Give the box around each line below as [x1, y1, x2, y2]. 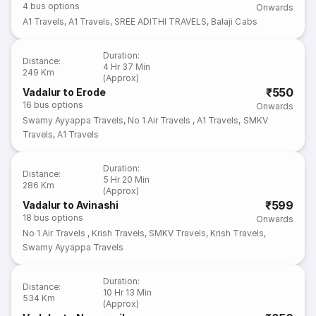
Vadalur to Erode [23, 86, 106, 98]
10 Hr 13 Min [103, 287, 152, 298]
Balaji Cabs [211, 16, 257, 27]
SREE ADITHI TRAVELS [114, 16, 207, 27]
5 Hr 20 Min [103, 174, 150, 185]
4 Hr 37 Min [103, 61, 151, 72]
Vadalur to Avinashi [23, 199, 119, 211]
